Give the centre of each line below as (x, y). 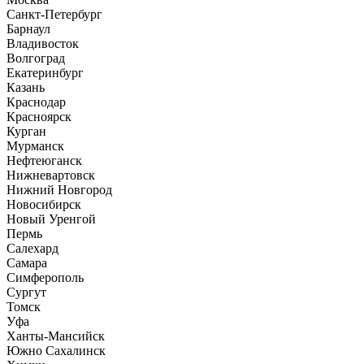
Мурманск (35, 145)
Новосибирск (44, 204)
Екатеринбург (45, 72)
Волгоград (36, 58)
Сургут (26, 292)
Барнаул (28, 28)
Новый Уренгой (51, 219)
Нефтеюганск (44, 160)
